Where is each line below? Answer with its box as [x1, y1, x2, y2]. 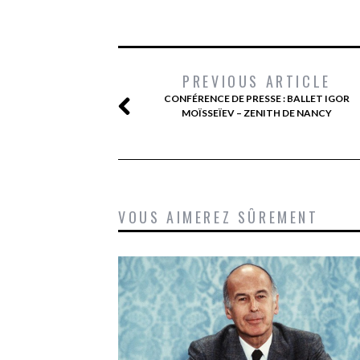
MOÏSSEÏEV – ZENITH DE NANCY [181, 106, 332, 119]
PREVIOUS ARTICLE [182, 70, 331, 92]
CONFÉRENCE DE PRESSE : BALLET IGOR [163, 92, 350, 104]
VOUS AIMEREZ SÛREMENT [118, 206, 319, 227]
